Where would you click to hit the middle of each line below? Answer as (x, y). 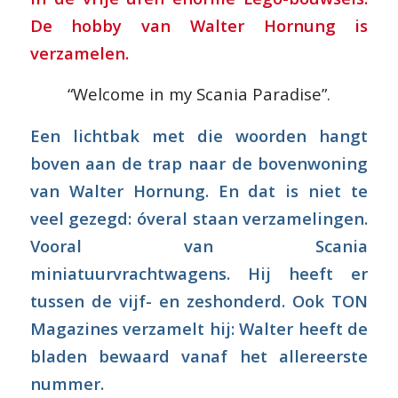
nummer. (67, 384)
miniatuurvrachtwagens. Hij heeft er (199, 274)
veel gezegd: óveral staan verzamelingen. (199, 219)
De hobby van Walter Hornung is (199, 25)
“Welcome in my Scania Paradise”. (199, 94)
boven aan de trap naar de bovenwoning (199, 163)
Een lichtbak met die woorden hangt (199, 136)
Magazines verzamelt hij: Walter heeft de (199, 329)
